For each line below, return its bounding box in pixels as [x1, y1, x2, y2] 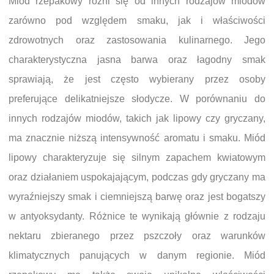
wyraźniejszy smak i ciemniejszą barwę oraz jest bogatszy [9, 191, 265, 202]
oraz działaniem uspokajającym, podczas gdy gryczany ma [9, 171, 265, 182]
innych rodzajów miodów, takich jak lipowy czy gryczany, [9, 113, 265, 124]
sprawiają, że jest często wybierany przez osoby [9, 73, 265, 84]
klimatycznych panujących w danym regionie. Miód [9, 250, 265, 261]
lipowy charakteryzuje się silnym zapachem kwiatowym [9, 152, 265, 163]
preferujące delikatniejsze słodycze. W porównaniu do [9, 93, 265, 104]
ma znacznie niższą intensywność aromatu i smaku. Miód [9, 132, 265, 143]
